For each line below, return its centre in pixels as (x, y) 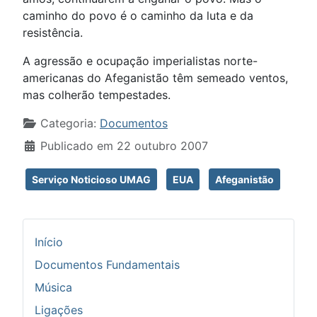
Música (53, 287)
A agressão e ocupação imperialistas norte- (140, 61)
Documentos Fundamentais (107, 265)
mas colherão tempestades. (97, 95)
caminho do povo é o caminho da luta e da (138, 16)
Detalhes (47, 122)
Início (49, 242)
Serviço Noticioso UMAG (91, 179)
